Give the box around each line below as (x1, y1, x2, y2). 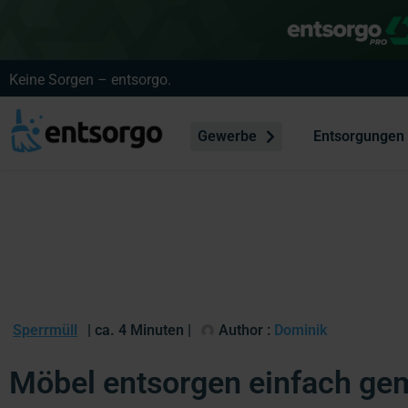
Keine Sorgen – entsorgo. (9, 71, 171, 88)
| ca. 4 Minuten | (87, 321, 191, 339)
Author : (219, 321, 270, 339)
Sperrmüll (13, 321, 77, 339)
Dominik (270, 321, 327, 339)
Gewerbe (197, 127, 260, 146)
